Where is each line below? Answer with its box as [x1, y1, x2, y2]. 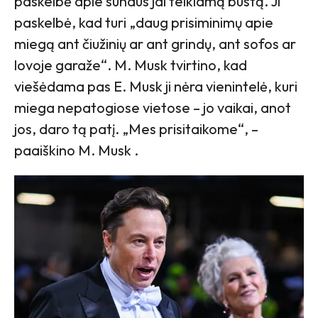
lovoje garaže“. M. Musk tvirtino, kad [14, 55, 247, 74]
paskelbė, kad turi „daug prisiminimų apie [14, 13, 273, 31]
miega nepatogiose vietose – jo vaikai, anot [14, 98, 291, 116]
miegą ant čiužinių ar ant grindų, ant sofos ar [14, 34, 296, 53]
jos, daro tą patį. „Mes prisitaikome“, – [14, 119, 258, 138]
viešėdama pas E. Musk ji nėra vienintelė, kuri [14, 77, 297, 95]
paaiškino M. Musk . [14, 141, 138, 159]
